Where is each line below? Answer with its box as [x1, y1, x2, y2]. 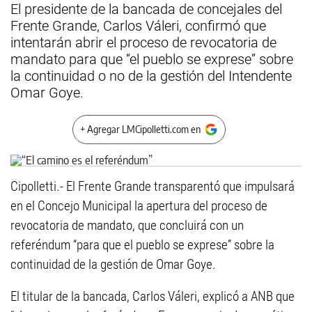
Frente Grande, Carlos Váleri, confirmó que [10, 17, 266, 34]
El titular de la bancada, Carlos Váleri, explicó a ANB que [10, 288, 295, 304]
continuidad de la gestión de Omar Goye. [10, 256, 216, 272]
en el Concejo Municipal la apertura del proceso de [10, 198, 267, 214]
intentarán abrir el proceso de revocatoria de [10, 34, 276, 51]
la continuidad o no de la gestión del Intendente [10, 68, 292, 84]
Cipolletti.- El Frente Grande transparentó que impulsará [10, 178, 295, 194]
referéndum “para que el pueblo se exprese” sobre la [10, 237, 274, 253]
